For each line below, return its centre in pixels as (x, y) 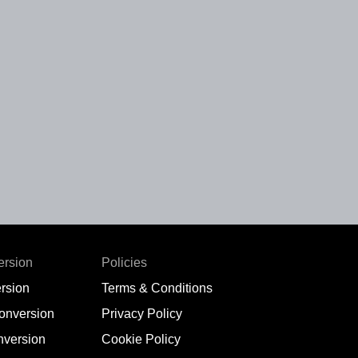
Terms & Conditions (157, 288)
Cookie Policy (141, 339)
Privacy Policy (142, 314)
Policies (124, 263)
